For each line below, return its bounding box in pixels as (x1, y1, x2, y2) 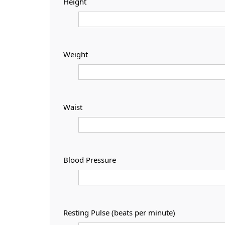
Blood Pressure (63, 156, 116, 164)
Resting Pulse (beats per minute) (63, 209, 175, 216)
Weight (63, 51, 88, 58)
